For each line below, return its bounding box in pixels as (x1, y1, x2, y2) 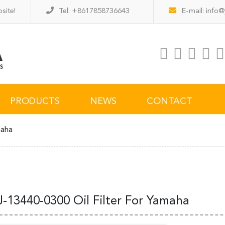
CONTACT (147, 97, 192, 106)
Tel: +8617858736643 (59, 8, 130, 15)
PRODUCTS (10, 97, 60, 106)
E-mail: (181, 8, 206, 15)
